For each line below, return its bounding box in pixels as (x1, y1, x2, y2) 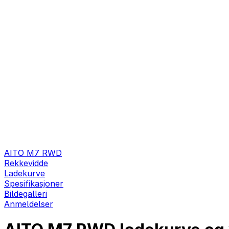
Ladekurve (4, 168, 45, 178)
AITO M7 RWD (4, 148, 62, 158)
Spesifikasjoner (4, 178, 63, 189)
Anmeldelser (4, 199, 53, 209)
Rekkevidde (4, 158, 48, 168)
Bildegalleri (4, 189, 47, 199)
